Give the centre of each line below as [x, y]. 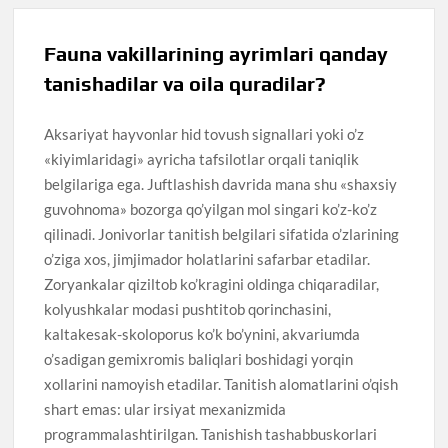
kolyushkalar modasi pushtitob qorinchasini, [188, 308]
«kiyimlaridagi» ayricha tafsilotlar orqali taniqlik [202, 158]
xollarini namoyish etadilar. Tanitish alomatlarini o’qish [221, 383]
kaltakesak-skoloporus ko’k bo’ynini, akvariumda [202, 333]
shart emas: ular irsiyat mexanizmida [165, 408]
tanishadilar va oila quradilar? [185, 83]
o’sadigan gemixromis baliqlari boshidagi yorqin [199, 358]
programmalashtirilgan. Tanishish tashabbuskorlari [211, 433]
